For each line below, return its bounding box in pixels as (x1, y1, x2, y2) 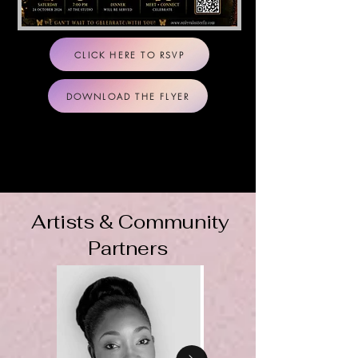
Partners (88, 236, 168, 261)
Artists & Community (26, 209, 229, 235)
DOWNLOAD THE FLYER (66, 89, 190, 102)
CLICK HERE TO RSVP (74, 48, 185, 61)
